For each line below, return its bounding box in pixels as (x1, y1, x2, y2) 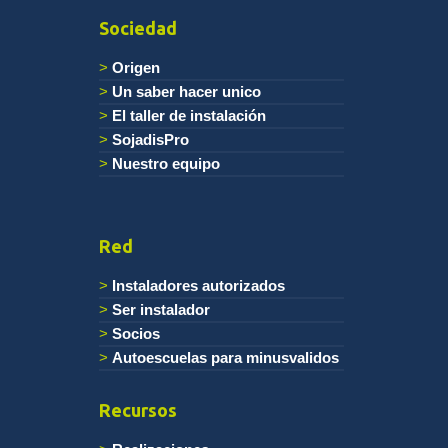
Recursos (99, 400, 177, 421)
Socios (112, 325, 160, 343)
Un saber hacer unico (112, 83, 261, 101)
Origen (112, 59, 160, 77)
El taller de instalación (112, 107, 266, 125)
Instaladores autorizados (112, 277, 285, 295)
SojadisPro (112, 131, 189, 149)
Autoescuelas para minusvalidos (112, 349, 339, 367)
